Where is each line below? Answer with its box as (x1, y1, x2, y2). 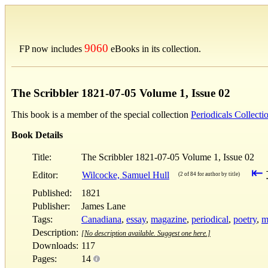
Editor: (32, 169, 58, 180)
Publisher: (32, 200, 70, 211)
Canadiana (81, 214, 121, 224)
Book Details (11, 129, 63, 140)
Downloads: (32, 240, 78, 251)
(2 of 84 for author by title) (178, 170, 240, 177)
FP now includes (19, 44, 84, 54)
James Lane (81, 200, 126, 211)
